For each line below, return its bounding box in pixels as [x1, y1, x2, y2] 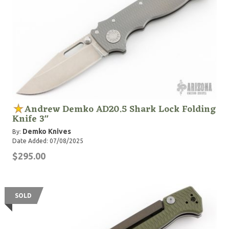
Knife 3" [12, 111, 49, 127]
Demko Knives [22, 127, 71, 135]
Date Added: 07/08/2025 [12, 138, 83, 144]
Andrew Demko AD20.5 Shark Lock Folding [25, 101, 216, 118]
